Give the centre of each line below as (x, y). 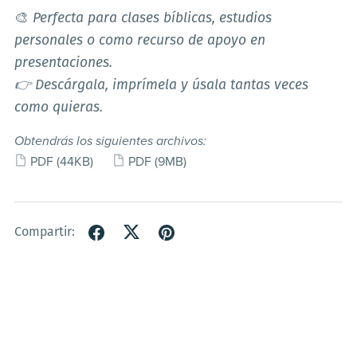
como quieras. (58, 108)
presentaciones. (63, 64)
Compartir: (44, 232)
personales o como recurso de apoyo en (139, 41)
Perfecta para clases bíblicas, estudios (152, 19)
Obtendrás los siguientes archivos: (110, 141)
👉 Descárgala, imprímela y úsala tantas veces (161, 86)
